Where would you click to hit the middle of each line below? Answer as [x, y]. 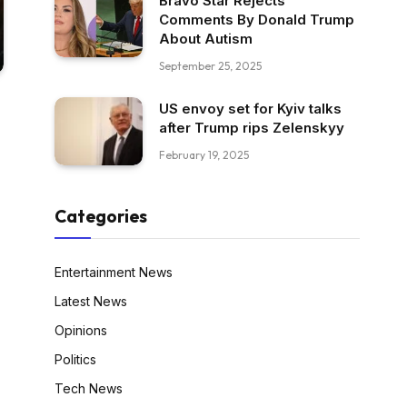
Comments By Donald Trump [257, 20]
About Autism [206, 39]
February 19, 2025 [204, 155]
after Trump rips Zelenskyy [252, 128]
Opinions [81, 330]
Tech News [89, 388]
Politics [75, 359]
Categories [101, 216]
